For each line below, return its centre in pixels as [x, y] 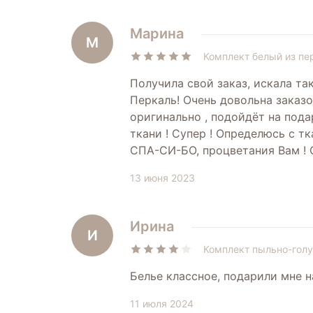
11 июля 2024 [162, 303]
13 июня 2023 [162, 177]
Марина [157, 33]
